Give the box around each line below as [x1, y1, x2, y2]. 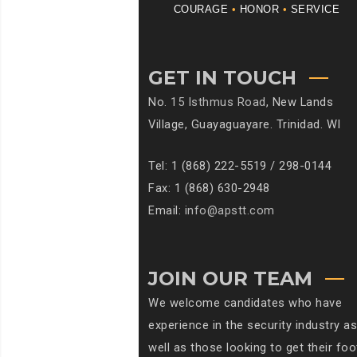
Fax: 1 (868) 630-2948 [148, 181, 270, 196]
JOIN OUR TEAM [148, 267, 312, 291]
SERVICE [287, 3, 340, 16]
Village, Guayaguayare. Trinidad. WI [148, 117, 341, 132]
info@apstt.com [184, 203, 275, 218]
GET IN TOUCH [148, 66, 296, 90]
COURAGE [173, 3, 232, 16]
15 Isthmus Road [171, 95, 266, 110]
